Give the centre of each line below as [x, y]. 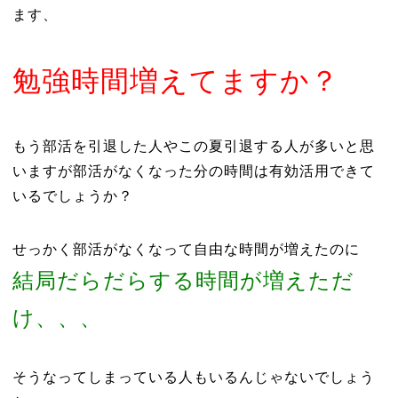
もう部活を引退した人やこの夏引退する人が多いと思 [193, 146]
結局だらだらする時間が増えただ [183, 280]
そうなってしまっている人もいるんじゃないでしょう [193, 377]
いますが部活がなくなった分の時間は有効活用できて [193, 171]
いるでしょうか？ [72, 196]
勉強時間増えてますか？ [175, 81]
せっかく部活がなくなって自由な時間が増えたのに [186, 249]
